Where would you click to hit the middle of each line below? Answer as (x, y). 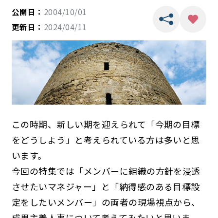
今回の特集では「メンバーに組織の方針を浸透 (106, 171)
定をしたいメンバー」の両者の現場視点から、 (106, 202)
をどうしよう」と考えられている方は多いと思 (106, 139)
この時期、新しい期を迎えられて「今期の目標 (106, 124)
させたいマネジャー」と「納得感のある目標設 (106, 186)
